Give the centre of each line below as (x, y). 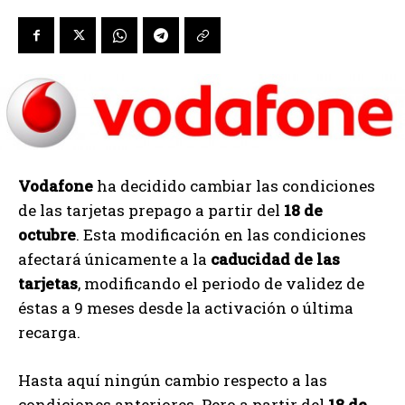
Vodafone (56, 185)
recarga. (49, 332)
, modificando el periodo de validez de (221, 283)
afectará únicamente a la (114, 259)
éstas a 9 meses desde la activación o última (186, 307)
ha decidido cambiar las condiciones (234, 185)
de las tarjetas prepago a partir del (151, 210)
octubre (47, 234)
